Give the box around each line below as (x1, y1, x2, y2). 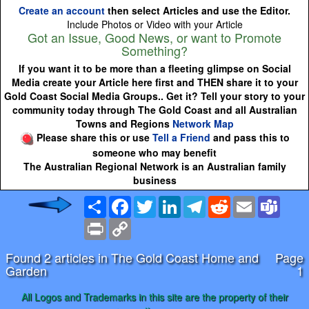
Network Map (172, 117, 234, 131)
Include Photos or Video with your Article (66, 17, 243, 32)
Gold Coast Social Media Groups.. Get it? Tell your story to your (4, 89, 305, 103)
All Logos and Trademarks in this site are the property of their (21, 290, 288, 304)
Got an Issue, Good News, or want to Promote (28, 28, 281, 47)
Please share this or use (33, 130, 152, 145)
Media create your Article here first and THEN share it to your (11, 75, 298, 90)
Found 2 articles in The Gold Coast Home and (6, 248, 259, 267)
